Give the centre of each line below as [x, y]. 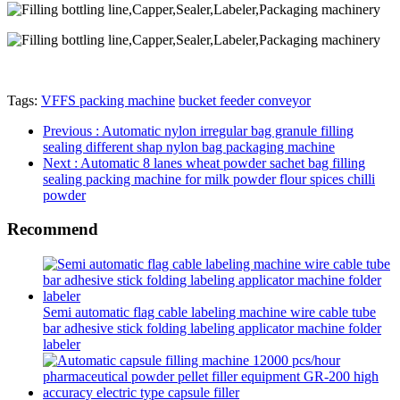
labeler [62, 345]
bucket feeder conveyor [245, 100]
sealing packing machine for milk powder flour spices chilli [209, 179]
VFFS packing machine [108, 100]
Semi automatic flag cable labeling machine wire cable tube [209, 312]
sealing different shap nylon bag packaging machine [189, 146]
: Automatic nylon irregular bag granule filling [225, 130]
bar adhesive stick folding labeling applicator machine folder [212, 329]
